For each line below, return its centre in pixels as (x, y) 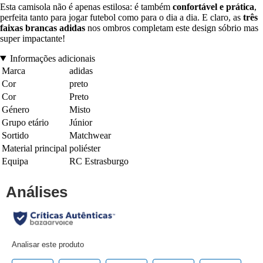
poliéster (85, 148)
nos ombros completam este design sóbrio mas (172, 28)
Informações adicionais (52, 58)
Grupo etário (25, 122)
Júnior (81, 122)
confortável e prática (213, 6)
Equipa (15, 161)
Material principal (34, 148)
